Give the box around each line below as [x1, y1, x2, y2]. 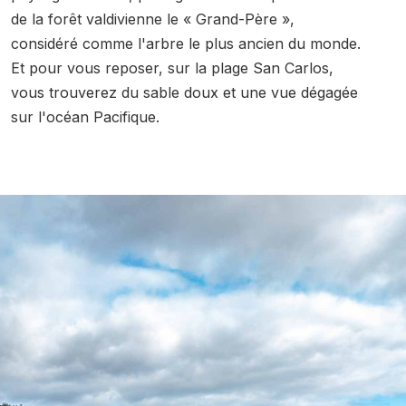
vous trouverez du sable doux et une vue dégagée [11, 82, 358, 101]
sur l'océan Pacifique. [11, 107, 159, 126]
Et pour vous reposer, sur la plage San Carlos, [11, 58, 333, 77]
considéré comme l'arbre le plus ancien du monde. [11, 34, 361, 53]
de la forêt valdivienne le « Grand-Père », [11, 9, 295, 28]
